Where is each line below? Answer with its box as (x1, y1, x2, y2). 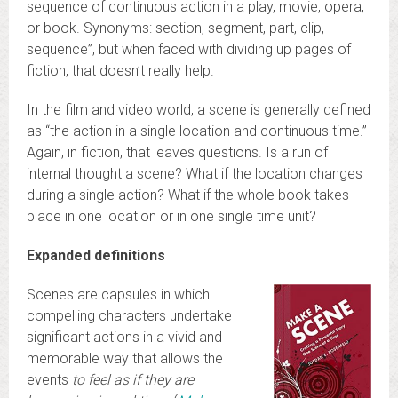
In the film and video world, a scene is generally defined (27, 101, 370, 119)
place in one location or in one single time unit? (27, 208, 316, 226)
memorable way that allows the (27, 350, 223, 368)
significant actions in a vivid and (27, 329, 222, 346)
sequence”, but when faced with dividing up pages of (27, 41, 351, 59)
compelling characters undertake (27, 307, 232, 325)
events (27, 371, 72, 389)
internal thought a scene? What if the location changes (27, 165, 362, 183)
